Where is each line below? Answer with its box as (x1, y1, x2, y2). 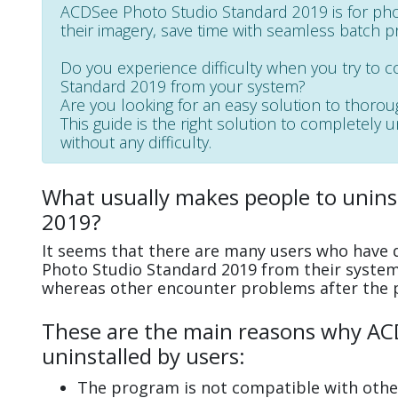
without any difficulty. (60, 131, 211, 154)
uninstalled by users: (42, 341, 245, 371)
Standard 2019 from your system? (60, 76, 306, 98)
